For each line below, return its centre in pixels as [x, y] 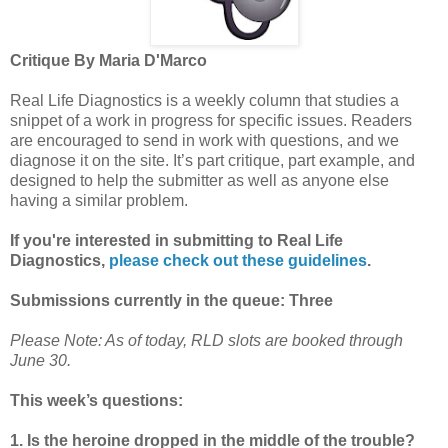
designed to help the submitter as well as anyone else [199, 180]
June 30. [40, 360]
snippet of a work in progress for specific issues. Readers [211, 120]
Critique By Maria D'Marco [108, 60]
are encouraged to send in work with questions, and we [204, 140]
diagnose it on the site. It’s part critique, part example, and [212, 160]
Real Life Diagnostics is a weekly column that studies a [204, 100]
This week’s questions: [96, 400]
